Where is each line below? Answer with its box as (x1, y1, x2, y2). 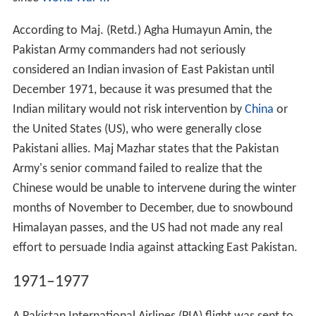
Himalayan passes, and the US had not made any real (12, 221, 283, 235)
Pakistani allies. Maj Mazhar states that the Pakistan (12, 142, 279, 156)
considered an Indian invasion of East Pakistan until (12, 63, 274, 77)
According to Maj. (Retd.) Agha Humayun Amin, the (12, 23, 272, 37)
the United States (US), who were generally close (12, 122, 262, 136)
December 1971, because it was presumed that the (12, 83, 272, 97)
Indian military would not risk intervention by (12, 102, 245, 116)
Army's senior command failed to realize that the (12, 162, 262, 176)
